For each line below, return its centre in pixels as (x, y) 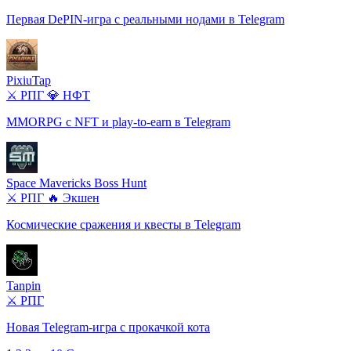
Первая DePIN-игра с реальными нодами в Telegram (145, 19)
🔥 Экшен (73, 197)
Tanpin (24, 285)
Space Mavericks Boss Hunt (76, 183)
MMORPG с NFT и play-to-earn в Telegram (118, 121)
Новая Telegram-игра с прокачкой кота (108, 327)
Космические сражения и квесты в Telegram (123, 224)
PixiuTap (29, 80)
